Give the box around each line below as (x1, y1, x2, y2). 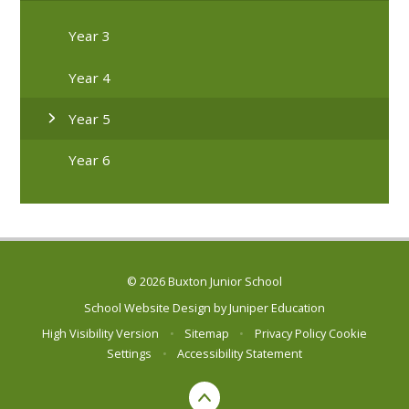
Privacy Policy (254, 324, 326, 341)
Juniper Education (229, 299, 325, 316)
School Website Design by (84, 299, 229, 316)
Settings (107, 344, 152, 362)
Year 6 (68, 151, 111, 170)
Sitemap (184, 324, 229, 341)
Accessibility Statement (176, 344, 302, 362)
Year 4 (68, 68, 111, 87)
